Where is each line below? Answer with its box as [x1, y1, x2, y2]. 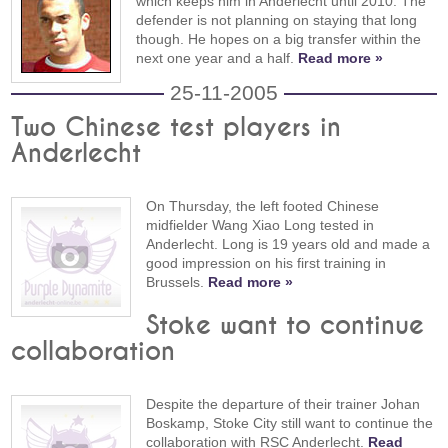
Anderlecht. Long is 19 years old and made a [146, 236, 431, 253]
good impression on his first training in [146, 255, 387, 272]
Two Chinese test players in [11, 115, 342, 142]
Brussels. [146, 274, 209, 291]
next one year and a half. [136, 50, 299, 67]
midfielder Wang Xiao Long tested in [146, 217, 375, 234]
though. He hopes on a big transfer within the [136, 31, 422, 48]
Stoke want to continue [146, 313, 425, 340]
